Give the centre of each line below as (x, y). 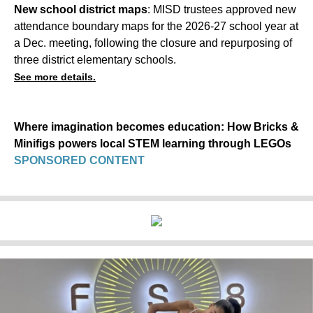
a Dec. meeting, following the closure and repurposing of (153, 43)
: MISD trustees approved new (222, 10)
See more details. (55, 77)
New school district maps (81, 10)
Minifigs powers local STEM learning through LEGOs (153, 144)
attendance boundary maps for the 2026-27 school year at (156, 27)
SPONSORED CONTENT (79, 161)
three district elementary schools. (95, 60)
